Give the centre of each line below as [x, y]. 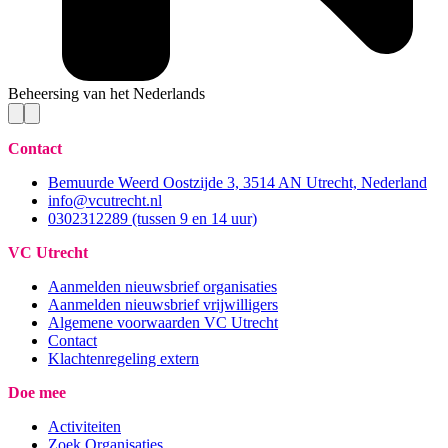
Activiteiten [84, 427]
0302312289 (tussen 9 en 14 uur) [152, 219]
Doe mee [37, 393]
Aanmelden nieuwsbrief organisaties [162, 287]
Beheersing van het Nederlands [106, 94]
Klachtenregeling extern [123, 359]
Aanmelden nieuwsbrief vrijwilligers [163, 305]
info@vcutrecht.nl [105, 201]
